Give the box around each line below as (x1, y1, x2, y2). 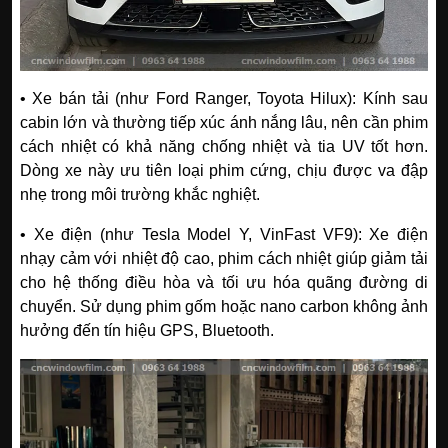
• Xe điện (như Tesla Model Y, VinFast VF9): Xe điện (20, 226, 428, 244)
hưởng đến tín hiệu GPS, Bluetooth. (20, 322, 274, 340)
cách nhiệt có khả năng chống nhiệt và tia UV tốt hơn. (20, 138, 428, 156)
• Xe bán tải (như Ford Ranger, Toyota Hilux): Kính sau (20, 90, 428, 108)
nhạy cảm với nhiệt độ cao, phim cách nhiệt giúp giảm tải (20, 250, 428, 268)
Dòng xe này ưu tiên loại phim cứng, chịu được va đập (20, 162, 428, 180)
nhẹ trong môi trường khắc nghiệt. (20, 186, 260, 204)
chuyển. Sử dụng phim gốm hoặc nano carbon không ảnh (20, 298, 428, 316)
